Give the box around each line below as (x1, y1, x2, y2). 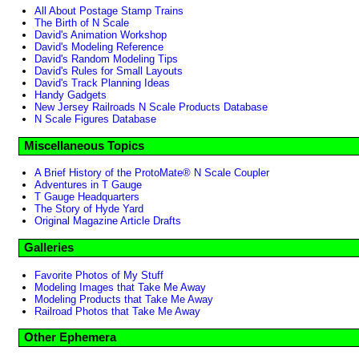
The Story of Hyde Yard (34, 203, 143, 216)
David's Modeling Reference (34, 40, 163, 53)
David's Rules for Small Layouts (34, 64, 183, 77)
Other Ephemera (24, 331, 116, 345)
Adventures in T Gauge (34, 179, 142, 192)
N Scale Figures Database (34, 112, 156, 125)
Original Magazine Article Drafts (34, 215, 181, 228)
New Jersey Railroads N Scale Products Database (34, 100, 268, 113)
